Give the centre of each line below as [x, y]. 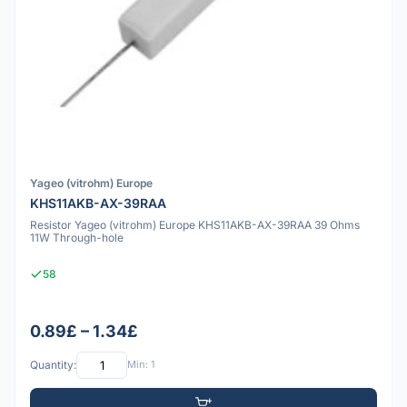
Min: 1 [141, 365]
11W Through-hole [77, 237]
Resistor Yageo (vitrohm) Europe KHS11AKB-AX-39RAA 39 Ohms [195, 224]
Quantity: [53, 365]
